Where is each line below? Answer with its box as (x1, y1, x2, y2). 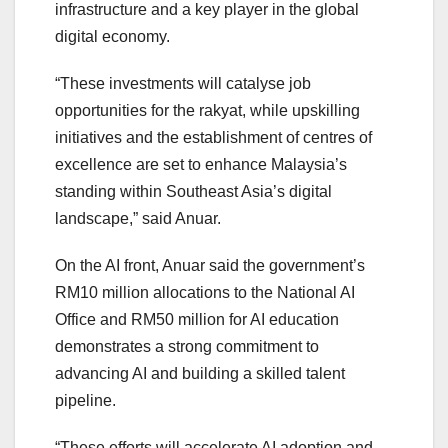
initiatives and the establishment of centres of (55, 129, 372, 147)
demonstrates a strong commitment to (55, 338, 319, 356)
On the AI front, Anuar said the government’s (55, 257, 365, 275)
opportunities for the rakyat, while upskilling (55, 102, 360, 120)
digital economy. (55, 28, 170, 46)
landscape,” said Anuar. (55, 210, 221, 228)
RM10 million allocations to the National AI (55, 284, 355, 302)
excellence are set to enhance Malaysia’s (55, 156, 347, 174)
